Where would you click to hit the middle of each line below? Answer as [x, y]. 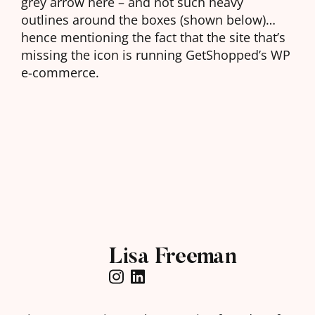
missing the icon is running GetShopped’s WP [156, 55]
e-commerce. [60, 72]
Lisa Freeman [173, 255]
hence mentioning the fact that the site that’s [153, 37]
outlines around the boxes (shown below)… [148, 20]
